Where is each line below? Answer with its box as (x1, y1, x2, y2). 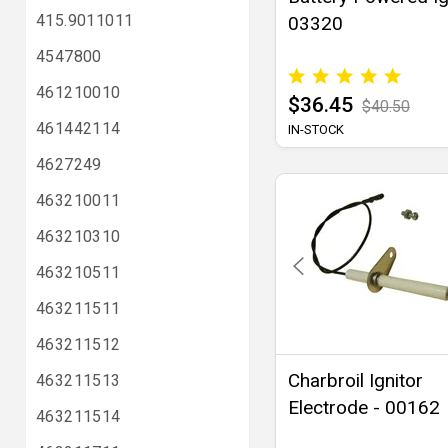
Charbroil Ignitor (288, 369, 423, 393)
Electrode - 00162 (288, 396, 440, 420)
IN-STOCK (288, 122, 344, 138)
